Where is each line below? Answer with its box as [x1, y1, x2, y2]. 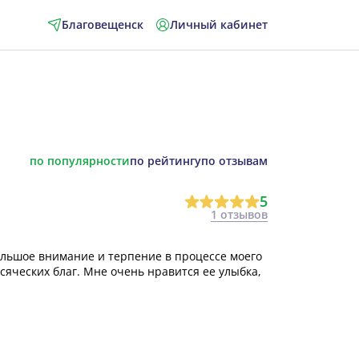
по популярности [29, 153, 130, 168]
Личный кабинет [169, 17, 268, 32]
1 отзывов [210, 206, 268, 222]
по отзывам [200, 153, 268, 168]
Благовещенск [61, 17, 143, 32]
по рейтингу [129, 153, 201, 168]
